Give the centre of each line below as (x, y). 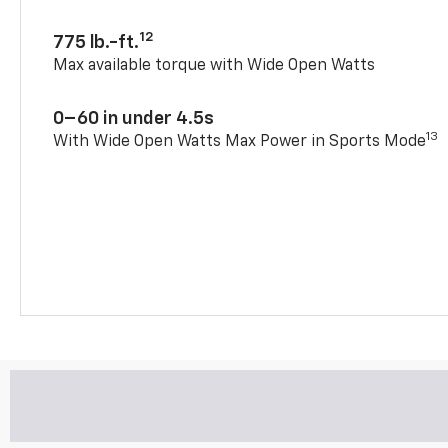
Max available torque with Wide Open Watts (214, 65)
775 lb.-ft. (96, 42)
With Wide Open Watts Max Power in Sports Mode (240, 141)
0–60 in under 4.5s (134, 118)
